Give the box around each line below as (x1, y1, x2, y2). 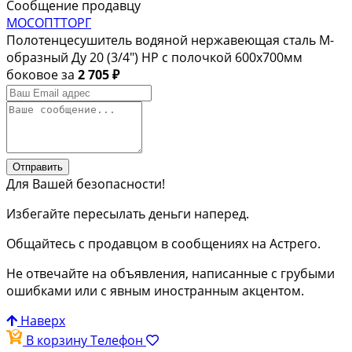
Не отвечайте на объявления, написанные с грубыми (6, 265, 335, 283)
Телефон (90, 332, 146, 350)
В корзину (26, 332, 90, 350)
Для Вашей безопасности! (6, 175, 165, 193)
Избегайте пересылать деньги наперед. (6, 205, 249, 223)
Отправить (13, 161, 63, 174)
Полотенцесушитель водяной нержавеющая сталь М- (6, 31, 334, 49)
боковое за (6, 66, 78, 84)
